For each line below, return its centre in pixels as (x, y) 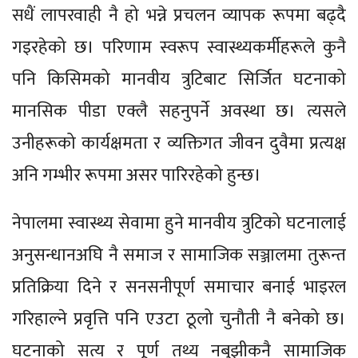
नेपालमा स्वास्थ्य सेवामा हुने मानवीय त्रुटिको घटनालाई (179, 223)
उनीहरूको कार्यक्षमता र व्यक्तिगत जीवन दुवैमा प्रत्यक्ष (179, 143)
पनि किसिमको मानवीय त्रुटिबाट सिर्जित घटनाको (179, 79)
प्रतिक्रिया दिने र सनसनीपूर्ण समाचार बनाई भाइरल (179, 287)
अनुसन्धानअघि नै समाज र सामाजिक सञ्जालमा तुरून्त (179, 255)
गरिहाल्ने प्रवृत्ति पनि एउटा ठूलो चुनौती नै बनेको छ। (179, 319)
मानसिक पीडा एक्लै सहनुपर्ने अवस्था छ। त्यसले (179, 111)
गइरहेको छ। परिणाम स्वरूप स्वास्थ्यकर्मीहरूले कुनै (179, 47)
